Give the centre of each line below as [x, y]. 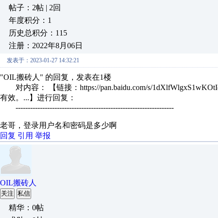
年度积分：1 [30, 20]
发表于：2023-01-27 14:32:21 [43, 60]
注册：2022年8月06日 [46, 45]
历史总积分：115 [38, 33]
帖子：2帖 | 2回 [35, 8]
